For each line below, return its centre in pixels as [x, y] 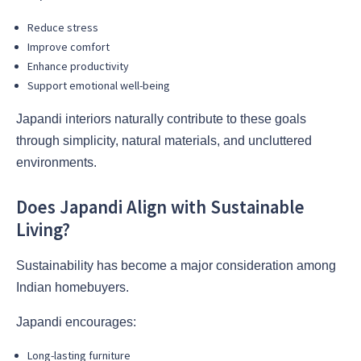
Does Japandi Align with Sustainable [160, 207]
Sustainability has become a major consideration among [176, 266]
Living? [43, 230]
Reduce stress [63, 27]
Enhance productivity [78, 66]
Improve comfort [68, 46]
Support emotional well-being [99, 85]
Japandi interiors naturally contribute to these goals [161, 118]
